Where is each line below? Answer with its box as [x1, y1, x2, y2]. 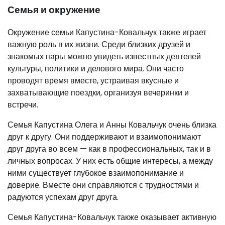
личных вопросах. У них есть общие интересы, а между [8, 155, 213, 167]
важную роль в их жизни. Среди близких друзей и [8, 38, 190, 50]
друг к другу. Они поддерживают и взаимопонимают [8, 131, 201, 143]
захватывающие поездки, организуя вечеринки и [8, 86, 189, 98]
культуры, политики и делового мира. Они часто [8, 62, 184, 74]
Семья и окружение [8, 3, 100, 17]
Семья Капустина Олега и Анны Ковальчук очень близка [8, 119, 216, 131]
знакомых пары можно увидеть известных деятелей [8, 50, 201, 62]
